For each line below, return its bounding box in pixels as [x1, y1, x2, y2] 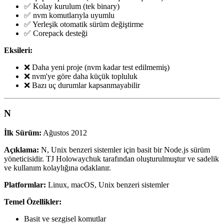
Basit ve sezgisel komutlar [24, 214, 106, 223]
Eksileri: [4, 45, 32, 54]
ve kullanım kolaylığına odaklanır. [4, 163, 111, 172]
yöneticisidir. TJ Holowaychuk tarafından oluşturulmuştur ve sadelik [4, 154, 219, 163]
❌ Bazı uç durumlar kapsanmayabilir [24, 80, 140, 89]
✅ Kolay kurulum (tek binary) [24, 1, 119, 10]
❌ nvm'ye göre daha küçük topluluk [24, 71, 137, 80]
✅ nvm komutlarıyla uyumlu [24, 10, 114, 19]
